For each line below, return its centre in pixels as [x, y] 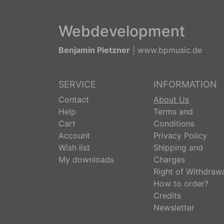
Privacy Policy [180, 135]
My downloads [86, 159]
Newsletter [174, 207]
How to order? [181, 183]
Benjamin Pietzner [94, 50]
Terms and [173, 111]
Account [74, 135]
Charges [169, 159]
